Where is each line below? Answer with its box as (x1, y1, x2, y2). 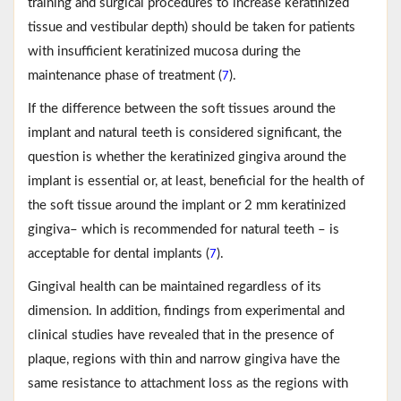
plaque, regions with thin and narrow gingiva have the (28, 352, 340, 366)
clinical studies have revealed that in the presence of (28, 328, 334, 342)
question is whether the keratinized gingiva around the (28, 149, 346, 164)
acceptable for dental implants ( (28, 246, 209, 260)
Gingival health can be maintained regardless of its (28, 279, 321, 294)
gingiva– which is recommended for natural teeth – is (28, 222, 339, 236)
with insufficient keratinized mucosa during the (28, 44, 301, 58)
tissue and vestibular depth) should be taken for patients (28, 20, 355, 34)
